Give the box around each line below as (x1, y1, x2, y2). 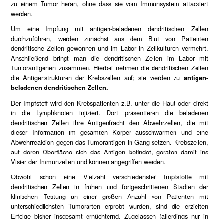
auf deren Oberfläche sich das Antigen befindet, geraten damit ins (11, 147, 208, 156)
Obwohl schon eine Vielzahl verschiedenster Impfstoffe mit (11, 172, 208, 181)
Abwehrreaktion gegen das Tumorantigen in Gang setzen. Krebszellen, (11, 137, 208, 147)
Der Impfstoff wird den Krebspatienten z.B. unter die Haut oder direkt (11, 98, 208, 108)
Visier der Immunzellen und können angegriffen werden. (11, 156, 166, 166)
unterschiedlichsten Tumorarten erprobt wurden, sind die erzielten (11, 201, 208, 211)
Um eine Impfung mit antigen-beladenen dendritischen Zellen (11, 24, 208, 34)
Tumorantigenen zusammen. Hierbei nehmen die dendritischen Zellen (11, 63, 208, 73)
